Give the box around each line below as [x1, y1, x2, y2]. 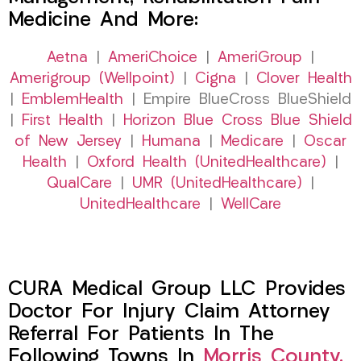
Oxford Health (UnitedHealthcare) [87, 156, 326, 172]
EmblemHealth [22, 93, 123, 109]
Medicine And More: [8, 10, 198, 31]
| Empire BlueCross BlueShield [123, 93, 351, 109]
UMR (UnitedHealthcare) [132, 176, 302, 193]
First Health [21, 114, 103, 130]
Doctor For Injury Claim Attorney [8, 302, 330, 323]
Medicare [221, 135, 284, 151]
